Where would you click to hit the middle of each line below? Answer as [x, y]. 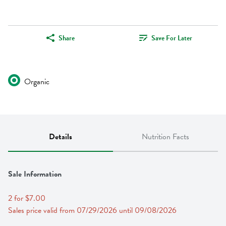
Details [61, 137]
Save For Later [172, 38]
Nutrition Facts [165, 137]
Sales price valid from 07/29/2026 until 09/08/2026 [92, 211]
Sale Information [35, 174]
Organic [37, 82]
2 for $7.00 [27, 199]
